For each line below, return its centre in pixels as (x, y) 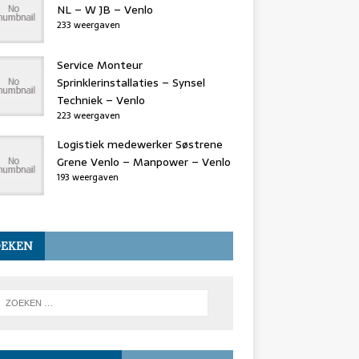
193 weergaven (87, 177)
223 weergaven (88, 115)
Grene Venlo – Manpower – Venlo (143, 162)
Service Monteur (99, 65)
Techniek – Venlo (101, 100)
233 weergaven (88, 25)
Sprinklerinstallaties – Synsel (131, 83)
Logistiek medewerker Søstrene (139, 144)
